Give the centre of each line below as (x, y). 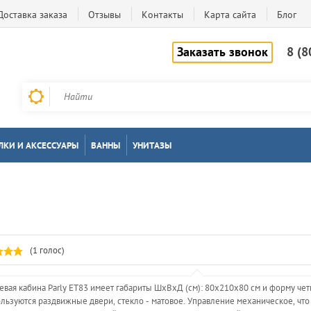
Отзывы (104, 15)
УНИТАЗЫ (152, 145)
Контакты (162, 15)
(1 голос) (47, 250)
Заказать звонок (222, 52)
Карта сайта (230, 15)
